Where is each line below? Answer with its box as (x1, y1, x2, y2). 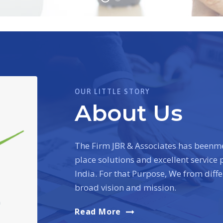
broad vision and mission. (75, 181, 176, 193)
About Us (75, 99, 183, 126)
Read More (75, 206, 121, 217)
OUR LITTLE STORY (75, 87, 150, 96)
